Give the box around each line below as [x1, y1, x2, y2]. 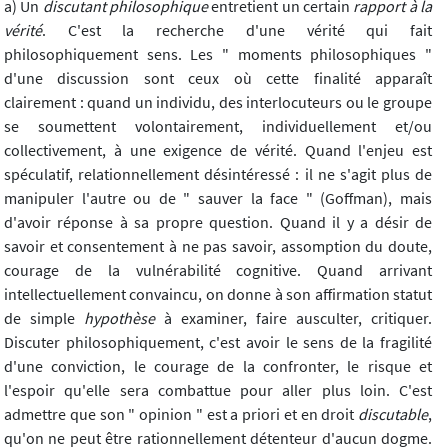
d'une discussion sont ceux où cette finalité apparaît [4, 68, 432, 89]
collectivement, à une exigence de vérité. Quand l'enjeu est [4, 140, 432, 161]
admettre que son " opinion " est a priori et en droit [4, 404, 358, 425]
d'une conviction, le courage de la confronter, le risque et [4, 356, 432, 377]
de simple [4, 308, 84, 329]
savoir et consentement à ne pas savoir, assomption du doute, [4, 236, 432, 257]
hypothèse [84, 308, 155, 329]
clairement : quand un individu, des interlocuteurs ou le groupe [4, 92, 432, 113]
